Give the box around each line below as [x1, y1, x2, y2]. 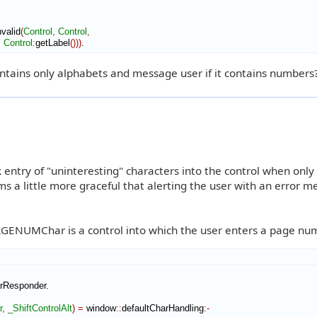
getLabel [35, 37, 70, 48]
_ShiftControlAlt [8, 302, 72, 313]
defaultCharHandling [122, 302, 204, 313]
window [83, 302, 116, 313]
